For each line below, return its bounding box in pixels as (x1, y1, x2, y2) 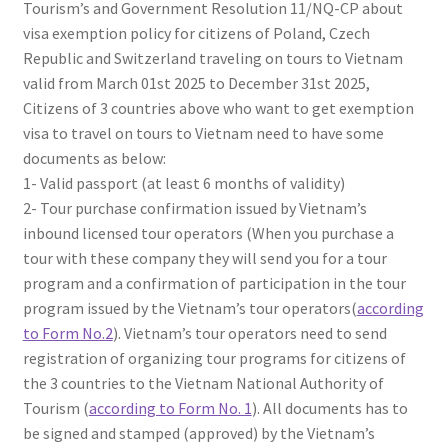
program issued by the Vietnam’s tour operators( (22, 298, 357, 318)
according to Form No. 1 (88, 398, 252, 418)
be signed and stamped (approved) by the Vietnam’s (22, 423, 375, 443)
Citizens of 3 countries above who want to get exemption (22, 98, 414, 118)
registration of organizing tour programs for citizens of (22, 348, 406, 368)
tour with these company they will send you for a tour (22, 248, 387, 268)
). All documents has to (251, 398, 408, 418)
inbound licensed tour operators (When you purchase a (22, 223, 394, 243)
